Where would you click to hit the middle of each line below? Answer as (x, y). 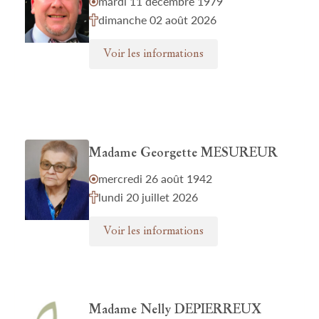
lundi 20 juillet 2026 (148, 197)
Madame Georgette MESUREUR (183, 153)
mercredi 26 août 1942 (155, 178)
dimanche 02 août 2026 (157, 20)
